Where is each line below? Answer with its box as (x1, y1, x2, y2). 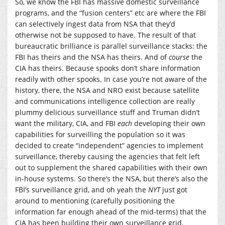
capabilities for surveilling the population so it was (15, 130, 185, 140)
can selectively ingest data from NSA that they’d (15, 19, 175, 29)
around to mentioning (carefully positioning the (15, 196, 175, 206)
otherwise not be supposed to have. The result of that (15, 30, 196, 40)
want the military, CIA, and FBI (15, 119, 118, 129)
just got (162, 185, 187, 195)
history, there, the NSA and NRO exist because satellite (15, 85, 199, 95)
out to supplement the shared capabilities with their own (15, 163, 207, 173)
